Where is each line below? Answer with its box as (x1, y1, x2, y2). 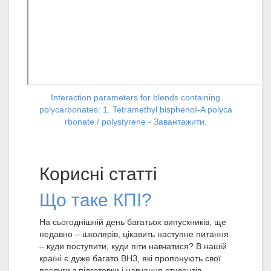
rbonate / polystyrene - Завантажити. (64, 117, 207, 127)
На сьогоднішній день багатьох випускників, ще (39, 217, 226, 227)
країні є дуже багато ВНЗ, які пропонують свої (39, 253, 221, 264)
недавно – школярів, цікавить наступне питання (39, 229, 229, 240)
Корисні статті (39, 164, 157, 184)
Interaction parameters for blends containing (51, 93, 220, 103)
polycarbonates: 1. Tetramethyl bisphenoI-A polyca (39, 105, 232, 115)
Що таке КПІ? (39, 190, 152, 211)
